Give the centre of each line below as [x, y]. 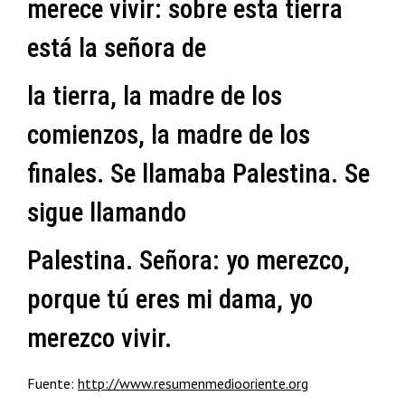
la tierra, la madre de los [155, 96]
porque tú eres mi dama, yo [170, 299]
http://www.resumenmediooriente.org [193, 383]
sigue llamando [107, 212]
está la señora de [117, 48]
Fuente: [52, 383]
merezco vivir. [99, 338]
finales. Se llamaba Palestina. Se [198, 174]
